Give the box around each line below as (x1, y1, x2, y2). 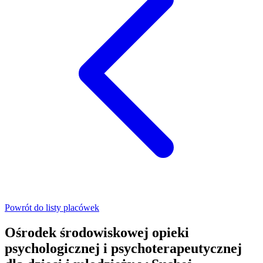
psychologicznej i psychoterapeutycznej (5, 241, 242, 257)
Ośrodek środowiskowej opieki (5, 225, 189, 241)
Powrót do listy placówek (5, 203, 99, 213)
